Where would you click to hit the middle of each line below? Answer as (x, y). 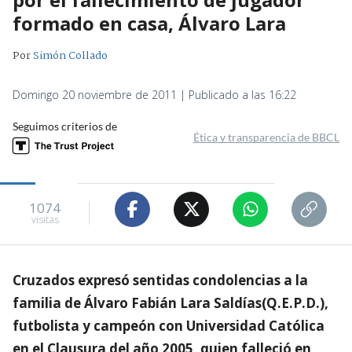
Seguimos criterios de (65, 126)
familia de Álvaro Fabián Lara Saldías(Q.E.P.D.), (170, 302)
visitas (45, 220)
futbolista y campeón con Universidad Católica (169, 325)
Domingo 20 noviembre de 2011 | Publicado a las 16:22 (154, 94)
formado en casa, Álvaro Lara (149, 23)
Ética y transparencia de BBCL (266, 137)
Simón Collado (70, 55)
